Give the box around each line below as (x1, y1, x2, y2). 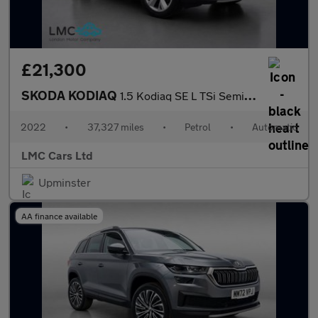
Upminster (38, 175, 91, 189)
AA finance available (21, 211, 97, 221)
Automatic (251, 121, 297, 133)
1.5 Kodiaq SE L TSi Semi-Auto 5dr (120, 89, 244, 102)
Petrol (185, 121, 212, 133)
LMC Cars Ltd (21, 148, 93, 162)
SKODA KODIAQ (21, 87, 120, 103)
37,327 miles (87, 121, 144, 133)
